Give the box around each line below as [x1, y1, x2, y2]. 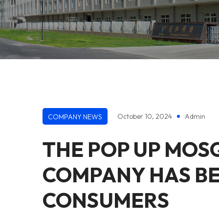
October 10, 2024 [117, 112, 172, 121]
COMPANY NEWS [48, 112, 102, 121]
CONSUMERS [43, 187, 169, 213]
